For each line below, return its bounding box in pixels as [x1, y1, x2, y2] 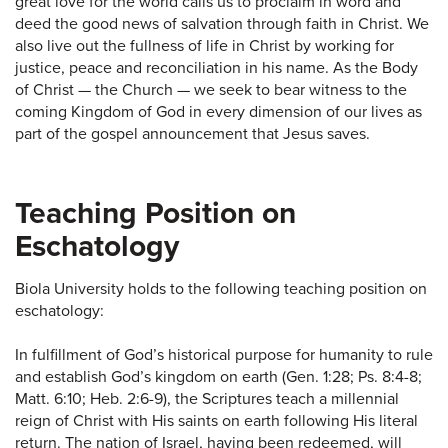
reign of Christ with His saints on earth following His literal [15, 410, 418, 431]
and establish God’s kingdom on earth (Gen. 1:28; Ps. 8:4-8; [15, 366, 422, 387]
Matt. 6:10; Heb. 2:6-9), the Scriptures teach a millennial [15, 388, 399, 409]
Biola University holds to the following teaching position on [15, 278, 427, 299]
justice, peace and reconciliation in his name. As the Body [15, 57, 418, 78]
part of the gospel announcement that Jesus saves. [15, 123, 370, 144]
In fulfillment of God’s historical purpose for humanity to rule [15, 344, 433, 365]
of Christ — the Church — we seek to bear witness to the [15, 79, 407, 100]
